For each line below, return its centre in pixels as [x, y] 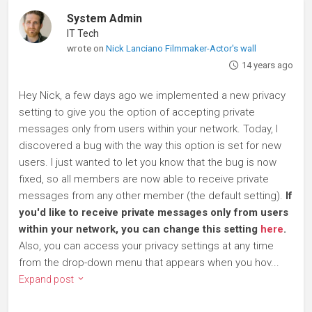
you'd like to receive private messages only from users [154, 212]
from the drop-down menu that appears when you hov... [149, 263]
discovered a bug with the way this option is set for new [150, 146]
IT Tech [83, 33]
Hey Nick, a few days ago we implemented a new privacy [152, 95]
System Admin [105, 18]
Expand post [47, 279]
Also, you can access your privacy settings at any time [146, 246]
